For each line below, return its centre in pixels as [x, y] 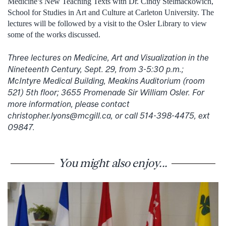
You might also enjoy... [113, 163]
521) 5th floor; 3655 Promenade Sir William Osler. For [106, 92]
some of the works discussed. [54, 35]
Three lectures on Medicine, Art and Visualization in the [108, 57]
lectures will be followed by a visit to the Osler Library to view [107, 24]
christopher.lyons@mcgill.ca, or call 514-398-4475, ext [109, 115]
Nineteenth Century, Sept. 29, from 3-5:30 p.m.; [96, 69]
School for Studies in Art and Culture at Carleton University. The [111, 13]
